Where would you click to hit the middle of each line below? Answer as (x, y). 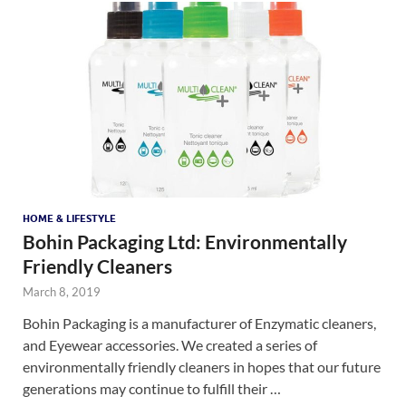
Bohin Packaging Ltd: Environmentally (185, 242)
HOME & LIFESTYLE (69, 219)
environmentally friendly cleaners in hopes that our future (202, 367)
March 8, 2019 (62, 292)
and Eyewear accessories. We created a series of (170, 345)
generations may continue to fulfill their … (152, 389)
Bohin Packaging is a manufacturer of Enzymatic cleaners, (199, 324)
